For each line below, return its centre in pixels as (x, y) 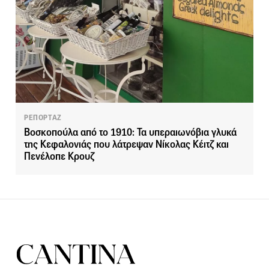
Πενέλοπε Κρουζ (59, 157)
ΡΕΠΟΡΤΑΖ (43, 118)
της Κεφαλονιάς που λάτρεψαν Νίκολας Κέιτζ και (126, 145)
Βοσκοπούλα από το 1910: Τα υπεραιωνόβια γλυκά (130, 133)
